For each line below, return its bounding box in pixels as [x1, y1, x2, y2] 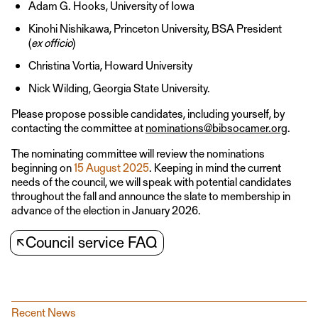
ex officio [31, 34, 72, 50]
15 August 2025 [74, 159, 149, 175]
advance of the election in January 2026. [11, 202, 203, 217]
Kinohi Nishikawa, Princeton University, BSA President [28, 20, 282, 35]
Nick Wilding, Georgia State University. [28, 79, 210, 95]
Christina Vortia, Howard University [28, 57, 192, 72]
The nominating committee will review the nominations [11, 145, 265, 160]
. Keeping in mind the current [149, 159, 281, 175]
